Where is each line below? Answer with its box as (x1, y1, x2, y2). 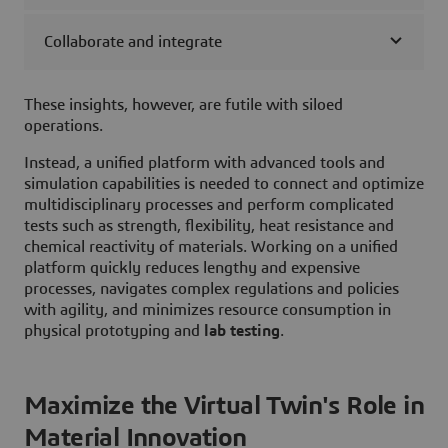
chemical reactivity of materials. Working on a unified (24, 238, 398, 255)
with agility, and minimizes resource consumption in (24, 301, 391, 318)
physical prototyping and (24, 322, 204, 339)
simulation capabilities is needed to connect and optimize (24, 175, 424, 192)
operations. (24, 117, 103, 134)
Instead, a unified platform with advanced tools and (24, 154, 385, 171)
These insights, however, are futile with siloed (24, 96, 343, 113)
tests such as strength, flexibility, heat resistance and (24, 217, 394, 234)
